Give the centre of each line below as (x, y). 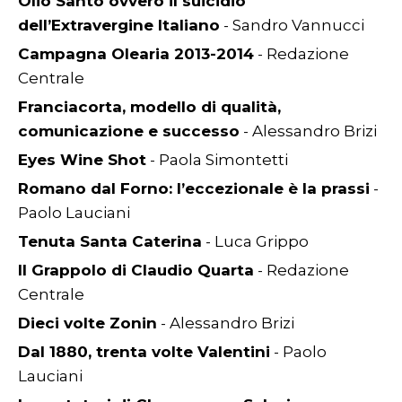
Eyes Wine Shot (82, 160)
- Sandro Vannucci (292, 25)
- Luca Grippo (255, 241)
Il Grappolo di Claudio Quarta (136, 270)
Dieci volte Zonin (87, 323)
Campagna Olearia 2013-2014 (136, 54)
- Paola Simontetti (217, 160)
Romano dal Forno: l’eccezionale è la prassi (194, 188)
